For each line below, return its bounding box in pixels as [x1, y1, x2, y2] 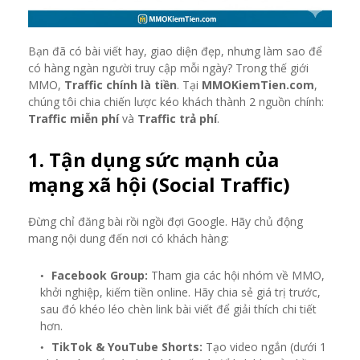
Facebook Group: [51, 268, 148, 283]
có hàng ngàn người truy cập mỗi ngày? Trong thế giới [28, 60, 309, 76]
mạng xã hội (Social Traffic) [28, 171, 290, 198]
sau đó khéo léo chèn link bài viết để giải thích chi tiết [40, 301, 317, 317]
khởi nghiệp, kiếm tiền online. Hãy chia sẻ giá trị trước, [40, 284, 321, 300]
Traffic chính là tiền [64, 77, 177, 92]
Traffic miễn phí [28, 111, 119, 126]
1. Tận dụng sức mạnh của [28, 146, 279, 173]
